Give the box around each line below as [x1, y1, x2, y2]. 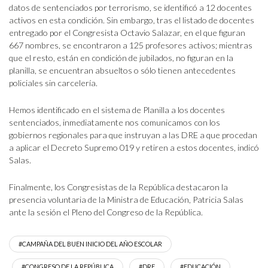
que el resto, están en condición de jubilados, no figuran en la [9, 53, 233, 63]
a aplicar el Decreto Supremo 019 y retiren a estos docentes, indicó [9, 142, 259, 153]
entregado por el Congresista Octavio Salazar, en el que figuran [9, 28, 245, 38]
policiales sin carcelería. [9, 78, 98, 88]
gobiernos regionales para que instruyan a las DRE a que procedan [9, 130, 257, 140]
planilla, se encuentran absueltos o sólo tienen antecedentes [9, 65, 236, 75]
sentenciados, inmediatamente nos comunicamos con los [9, 117, 220, 127]
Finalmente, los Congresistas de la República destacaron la [9, 182, 228, 192]
